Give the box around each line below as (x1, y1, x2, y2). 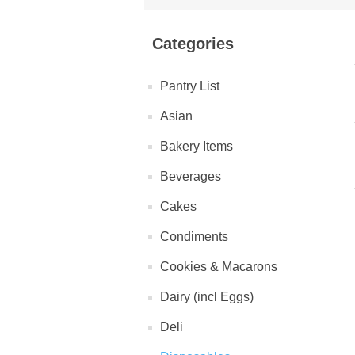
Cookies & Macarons (160, 260, 277, 273)
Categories (152, 35, 234, 52)
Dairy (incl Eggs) (160, 290, 254, 303)
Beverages (160, 170, 221, 183)
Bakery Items (160, 139, 233, 153)
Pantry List (160, 79, 219, 93)
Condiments (160, 230, 228, 243)
